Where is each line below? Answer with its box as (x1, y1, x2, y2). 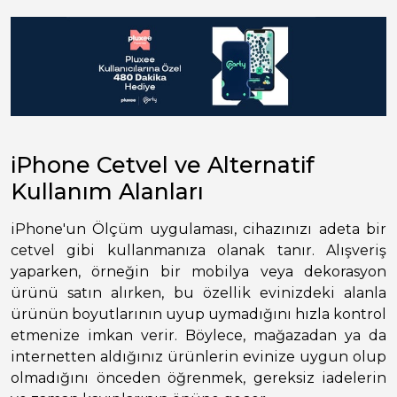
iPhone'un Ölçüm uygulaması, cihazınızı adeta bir (11, 221, 386, 238)
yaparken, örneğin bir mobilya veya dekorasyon (11, 263, 386, 281)
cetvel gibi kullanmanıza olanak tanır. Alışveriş (11, 242, 386, 260)
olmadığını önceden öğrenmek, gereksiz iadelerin (11, 370, 386, 387)
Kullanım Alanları (11, 178, 204, 206)
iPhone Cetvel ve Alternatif (11, 152, 315, 179)
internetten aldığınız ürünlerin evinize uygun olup (11, 348, 386, 366)
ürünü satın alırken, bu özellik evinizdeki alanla (11, 284, 386, 302)
